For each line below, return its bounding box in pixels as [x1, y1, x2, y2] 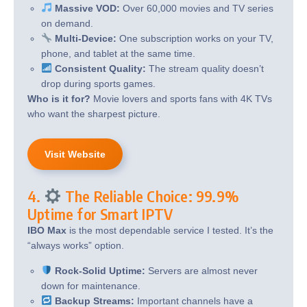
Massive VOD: [54, 2, 120, 14]
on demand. [41, 17, 93, 29]
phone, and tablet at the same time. [41, 47, 195, 59]
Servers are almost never [145, 265, 258, 276]
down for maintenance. [41, 280, 140, 291]
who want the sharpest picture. [27, 108, 160, 119]
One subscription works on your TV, [116, 32, 273, 44]
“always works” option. [27, 239, 124, 251]
